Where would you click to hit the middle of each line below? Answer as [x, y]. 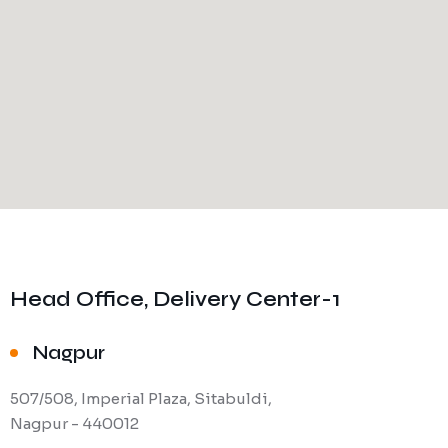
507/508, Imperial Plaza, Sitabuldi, [141, 398]
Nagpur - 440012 [74, 423]
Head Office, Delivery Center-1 [175, 299]
